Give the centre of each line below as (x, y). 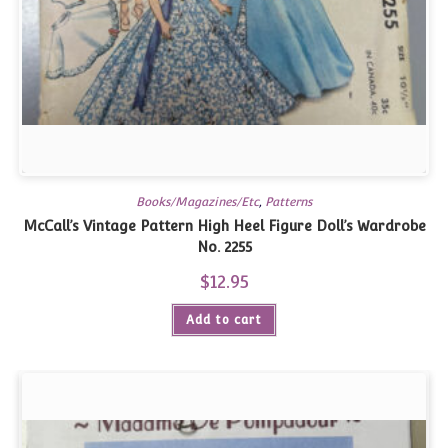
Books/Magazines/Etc (197, 202)
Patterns (289, 202)
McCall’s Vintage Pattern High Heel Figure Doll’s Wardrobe (224, 226)
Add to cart (224, 320)
